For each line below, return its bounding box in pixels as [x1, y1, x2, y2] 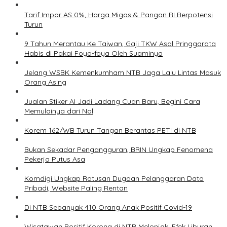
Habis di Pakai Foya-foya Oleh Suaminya [24, 49, 163, 58]
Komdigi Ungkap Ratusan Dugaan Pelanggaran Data [24, 174, 204, 183]
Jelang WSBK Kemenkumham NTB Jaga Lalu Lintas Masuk [24, 68, 221, 78]
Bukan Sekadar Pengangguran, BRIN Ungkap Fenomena [24, 145, 213, 155]
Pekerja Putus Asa [24, 155, 85, 164]
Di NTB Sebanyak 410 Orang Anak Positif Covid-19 [24, 203, 192, 212]
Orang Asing [24, 78, 66, 87]
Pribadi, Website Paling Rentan [24, 183, 128, 193]
